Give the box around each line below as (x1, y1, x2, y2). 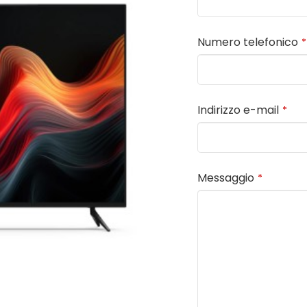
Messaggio (197, 169, 254, 186)
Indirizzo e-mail (197, 102, 279, 119)
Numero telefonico (197, 34, 298, 51)
